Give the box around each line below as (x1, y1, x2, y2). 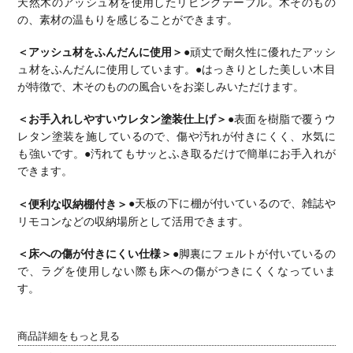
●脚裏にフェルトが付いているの (172, 248, 336, 261)
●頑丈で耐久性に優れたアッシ (183, 46, 336, 59)
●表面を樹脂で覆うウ (227, 113, 336, 126)
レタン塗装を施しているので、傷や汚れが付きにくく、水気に (17, 131, 336, 143)
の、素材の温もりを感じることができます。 (17, 13, 239, 26)
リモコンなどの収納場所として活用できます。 (17, 215, 250, 228)
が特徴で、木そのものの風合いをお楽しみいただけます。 (17, 81, 305, 94)
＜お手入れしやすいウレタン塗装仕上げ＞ (17, 113, 228, 126)
